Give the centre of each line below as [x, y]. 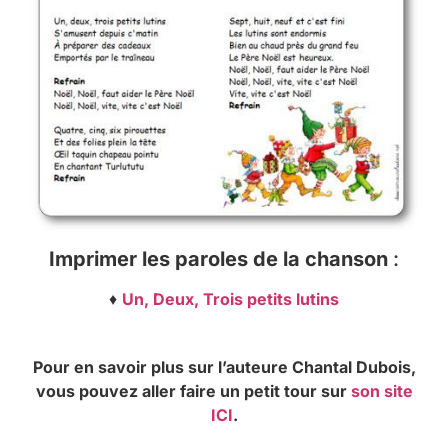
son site [381, 391]
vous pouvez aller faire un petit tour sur [193, 391]
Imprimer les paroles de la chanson [218, 258]
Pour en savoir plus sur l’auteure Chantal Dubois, [224, 367]
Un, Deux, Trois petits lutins [230, 298]
